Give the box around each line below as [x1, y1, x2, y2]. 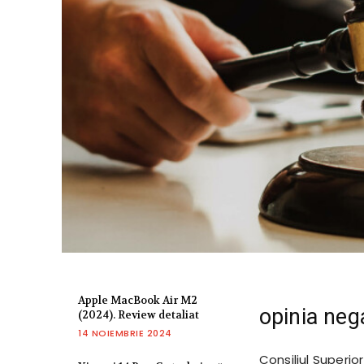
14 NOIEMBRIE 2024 [78, 327, 172, 340]
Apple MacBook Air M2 [78, 293, 197, 308]
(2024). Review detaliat [78, 308, 199, 323]
